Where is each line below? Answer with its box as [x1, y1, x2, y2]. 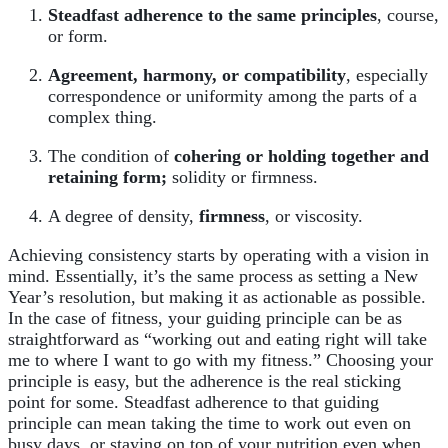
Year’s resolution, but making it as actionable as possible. [8, 287, 426, 308]
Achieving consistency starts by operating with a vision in [8, 245, 429, 266]
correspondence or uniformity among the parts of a [48, 86, 417, 107]
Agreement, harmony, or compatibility [48, 65, 346, 86]
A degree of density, [48, 206, 199, 227]
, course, [377, 5, 439, 26]
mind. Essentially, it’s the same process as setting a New [8, 266, 418, 287]
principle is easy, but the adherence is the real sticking [8, 371, 401, 392]
